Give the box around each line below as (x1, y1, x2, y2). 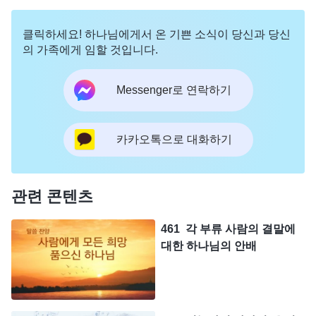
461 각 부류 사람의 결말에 (161, 222, 296, 235)
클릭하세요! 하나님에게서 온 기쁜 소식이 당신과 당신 (23, 28, 291, 40)
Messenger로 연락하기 (116, 84, 231, 97)
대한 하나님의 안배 (161, 239, 257, 252)
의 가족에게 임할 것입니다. (23, 43, 158, 56)
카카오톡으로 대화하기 (116, 133, 232, 146)
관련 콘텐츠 (11, 187, 93, 205)
